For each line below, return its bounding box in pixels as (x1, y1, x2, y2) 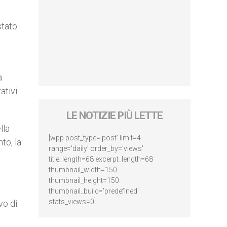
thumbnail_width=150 (49, 166, 117, 174)
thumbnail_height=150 (49, 176, 119, 184)
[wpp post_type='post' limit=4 (49, 134, 141, 142)
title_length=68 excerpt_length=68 (49, 155, 153, 163)
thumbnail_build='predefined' (49, 187, 139, 195)
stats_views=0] (49, 198, 96, 206)
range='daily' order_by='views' (49, 144, 143, 153)
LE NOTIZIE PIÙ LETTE (66, 109, 163, 122)
